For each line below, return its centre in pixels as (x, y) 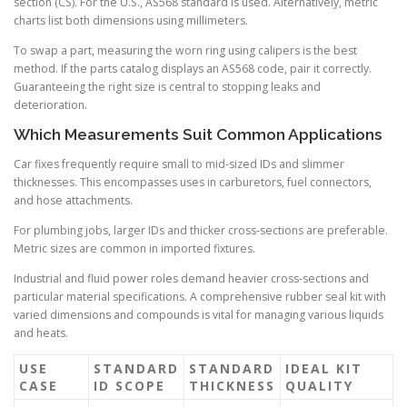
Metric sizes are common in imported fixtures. (134, 249)
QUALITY (319, 386)
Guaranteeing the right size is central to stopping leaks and (167, 86)
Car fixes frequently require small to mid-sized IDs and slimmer (179, 164)
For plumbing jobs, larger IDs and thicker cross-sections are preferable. (201, 231)
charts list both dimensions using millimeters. (131, 20)
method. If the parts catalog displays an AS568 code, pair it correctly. (193, 68)
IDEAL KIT (324, 369)
